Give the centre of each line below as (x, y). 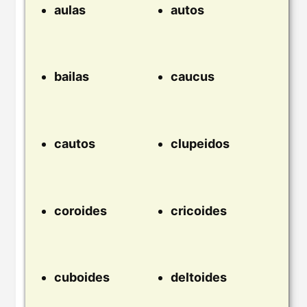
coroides (81, 210)
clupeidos (200, 144)
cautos (75, 144)
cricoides (199, 210)
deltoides (199, 278)
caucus (193, 77)
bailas (72, 77)
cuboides (82, 278)
